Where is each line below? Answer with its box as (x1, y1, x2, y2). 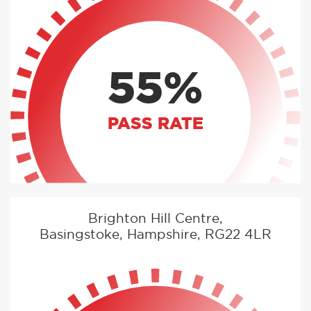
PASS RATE (108, 115, 203, 133)
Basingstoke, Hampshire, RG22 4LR (40, 228, 271, 242)
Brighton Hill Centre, (88, 212, 223, 226)
